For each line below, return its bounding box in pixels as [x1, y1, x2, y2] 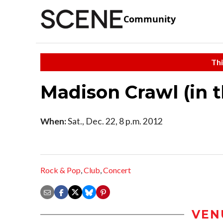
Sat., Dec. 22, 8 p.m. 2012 [66, 115, 163, 126]
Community [123, 13, 176, 25]
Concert [103, 165, 131, 175]
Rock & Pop [40, 165, 81, 175]
